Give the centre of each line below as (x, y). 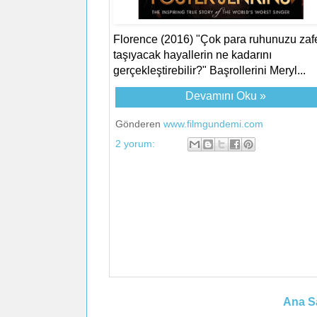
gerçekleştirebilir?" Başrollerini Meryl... (209, 70)
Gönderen (139, 123)
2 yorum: (136, 143)
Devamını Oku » (225, 96)
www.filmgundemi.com (213, 123)
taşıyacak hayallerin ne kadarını (192, 54)
